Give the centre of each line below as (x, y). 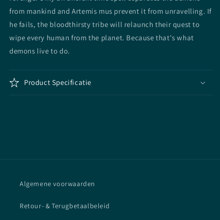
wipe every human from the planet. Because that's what (102, 38)
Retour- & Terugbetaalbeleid (65, 206)
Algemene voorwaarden (57, 184)
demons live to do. (40, 51)
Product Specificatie (58, 82)
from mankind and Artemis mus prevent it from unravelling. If (111, 11)
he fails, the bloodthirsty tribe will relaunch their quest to (105, 25)
